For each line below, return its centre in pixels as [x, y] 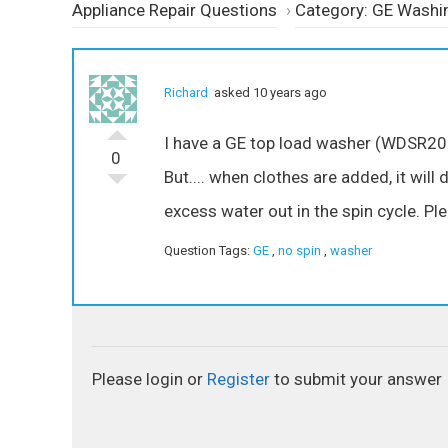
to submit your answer [356, 379]
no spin [299, 251]
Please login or [149, 379]
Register [238, 379]
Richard [186, 93]
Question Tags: [208, 251]
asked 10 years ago [269, 93]
